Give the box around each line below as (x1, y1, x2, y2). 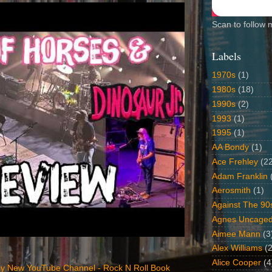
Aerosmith (212, 186, 251, 195)
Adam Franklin (212, 171, 268, 181)
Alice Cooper (212, 258, 261, 268)
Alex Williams (212, 243, 262, 253)
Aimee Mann (212, 229, 260, 239)
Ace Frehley (212, 157, 258, 166)
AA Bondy (212, 143, 249, 152)
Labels (212, 48, 241, 63)
